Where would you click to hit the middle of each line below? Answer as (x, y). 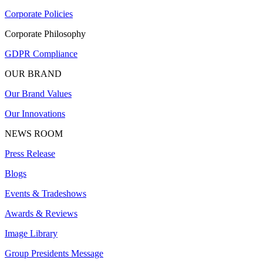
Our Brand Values (38, 93)
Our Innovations (35, 113)
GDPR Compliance (41, 53)
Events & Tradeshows (45, 193)
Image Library (31, 233)
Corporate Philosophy (45, 33)
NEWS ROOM (34, 133)
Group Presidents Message (54, 253)
